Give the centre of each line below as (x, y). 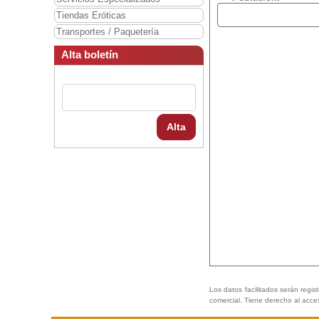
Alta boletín (90, 55)
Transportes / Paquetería (108, 32)
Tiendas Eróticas (91, 16)
